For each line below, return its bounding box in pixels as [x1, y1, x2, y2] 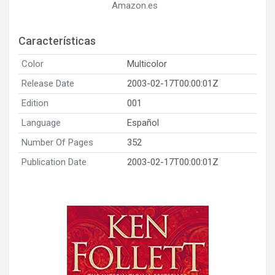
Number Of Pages [21, 136, 93, 148]
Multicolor [127, 58, 167, 69]
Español [127, 117, 159, 128]
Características [18, 34, 96, 47]
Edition [21, 97, 48, 109]
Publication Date [21, 156, 87, 168]
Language [21, 117, 61, 128]
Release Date [21, 77, 74, 89]
